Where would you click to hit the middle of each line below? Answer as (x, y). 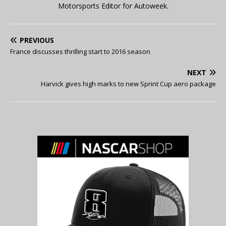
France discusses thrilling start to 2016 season (80, 52)
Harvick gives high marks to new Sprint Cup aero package (128, 84)
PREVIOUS (37, 40)
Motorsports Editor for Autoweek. (113, 6)
